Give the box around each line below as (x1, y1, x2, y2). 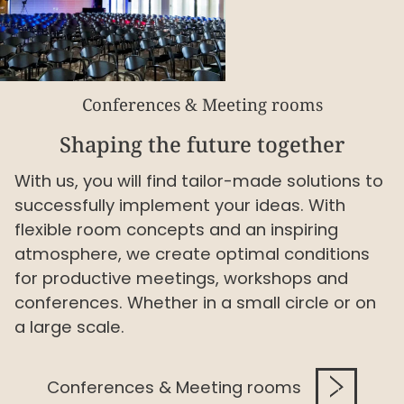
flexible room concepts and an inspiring (14, 218, 338, 242)
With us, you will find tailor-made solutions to (14, 170, 383, 193)
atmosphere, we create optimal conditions (14, 243, 370, 266)
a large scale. (14, 316, 124, 339)
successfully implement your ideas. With (14, 194, 345, 217)
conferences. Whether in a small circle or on (14, 291, 376, 315)
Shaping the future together (60, 130, 344, 160)
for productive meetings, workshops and (14, 267, 348, 290)
